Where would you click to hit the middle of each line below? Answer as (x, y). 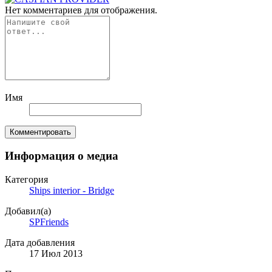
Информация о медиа (62, 156)
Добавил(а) (28, 211)
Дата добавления (40, 243)
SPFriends (49, 222)
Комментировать (40, 132)
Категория (26, 180)
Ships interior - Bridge (72, 191)
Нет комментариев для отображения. (81, 10)
